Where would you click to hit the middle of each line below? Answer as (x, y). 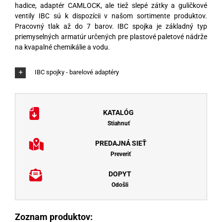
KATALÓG (118, 112)
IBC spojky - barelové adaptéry (77, 72)
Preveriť (121, 154)
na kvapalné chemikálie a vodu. (62, 47)
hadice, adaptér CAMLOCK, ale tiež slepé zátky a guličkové (111, 5)
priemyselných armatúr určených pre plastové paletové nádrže (111, 36)
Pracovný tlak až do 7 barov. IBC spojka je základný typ (111, 26)
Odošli (120, 185)
